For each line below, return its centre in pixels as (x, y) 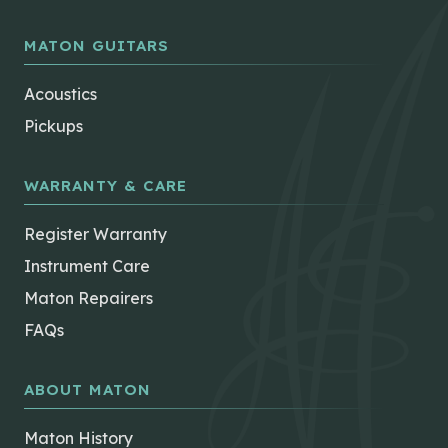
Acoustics (60, 94)
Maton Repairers (88, 298)
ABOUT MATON (87, 390)
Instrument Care (87, 266)
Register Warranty (95, 234)
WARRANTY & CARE (105, 186)
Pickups (53, 126)
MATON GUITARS (96, 46)
